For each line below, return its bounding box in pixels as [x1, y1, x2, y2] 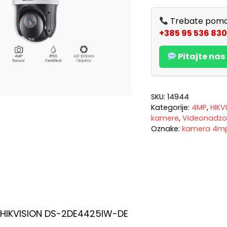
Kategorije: [150, 102, 192, 113]
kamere [150, 113, 179, 124]
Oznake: [150, 124, 182, 134]
